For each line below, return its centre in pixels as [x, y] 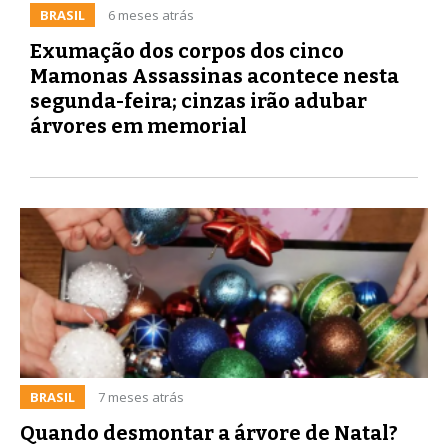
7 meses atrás [141, 396]
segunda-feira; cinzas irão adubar [198, 100]
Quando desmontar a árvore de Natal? [209, 432]
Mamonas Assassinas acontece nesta [214, 75]
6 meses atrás [151, 14]
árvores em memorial [138, 125]
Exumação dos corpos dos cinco [187, 50]
